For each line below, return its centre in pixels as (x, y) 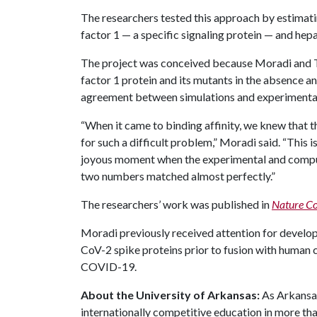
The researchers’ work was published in (176, 204)
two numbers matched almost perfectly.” (178, 176)
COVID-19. (109, 266)
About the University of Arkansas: (170, 295)
